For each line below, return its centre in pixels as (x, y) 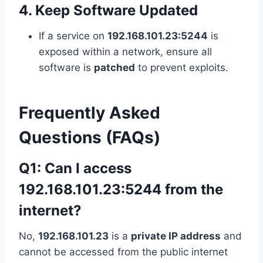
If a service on (73, 36)
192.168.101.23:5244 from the (121, 190)
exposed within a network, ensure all (125, 52)
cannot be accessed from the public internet (123, 252)
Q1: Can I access (75, 168)
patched (114, 68)
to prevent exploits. (182, 68)
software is (66, 68)
